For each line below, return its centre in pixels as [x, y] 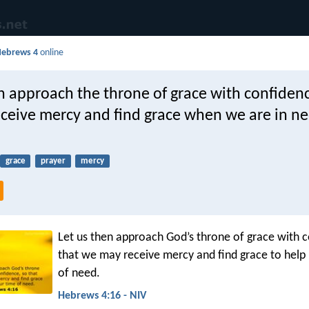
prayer [53, 161]
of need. [79, 274]
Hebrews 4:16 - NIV [102, 296]
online [51, 53]
